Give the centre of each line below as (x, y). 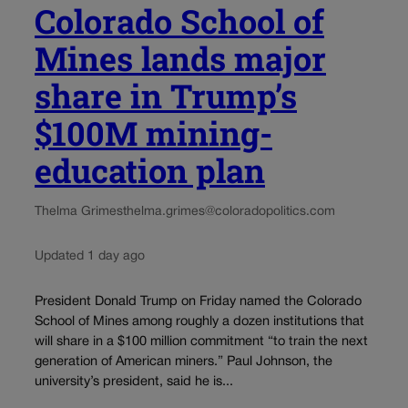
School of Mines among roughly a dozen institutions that (199, 321)
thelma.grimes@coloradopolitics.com (229, 212)
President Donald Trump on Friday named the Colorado (198, 301)
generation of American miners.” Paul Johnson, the (184, 362)
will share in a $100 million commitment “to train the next (201, 342)
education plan (150, 171)
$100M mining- (153, 133)
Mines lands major (180, 59)
